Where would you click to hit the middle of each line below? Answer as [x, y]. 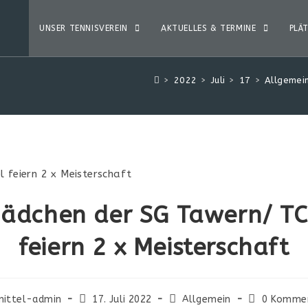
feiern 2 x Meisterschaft [154, 247]
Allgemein [207, 299]
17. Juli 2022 [122, 299]
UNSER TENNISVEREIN [85, 28]
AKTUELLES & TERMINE [210, 28]
